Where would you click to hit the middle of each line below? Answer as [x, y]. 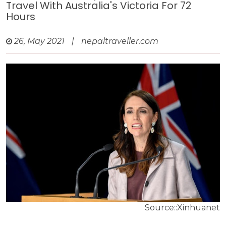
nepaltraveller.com [120, 41]
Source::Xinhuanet [182, 207]
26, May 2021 [39, 41]
